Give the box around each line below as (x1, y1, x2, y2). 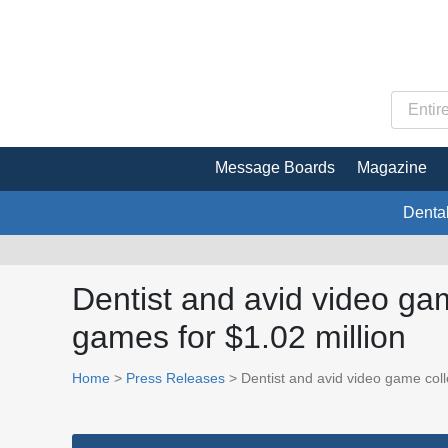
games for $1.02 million (72, 318, 406, 355)
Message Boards (215, 158, 335, 176)
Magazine (357, 158, 427, 176)
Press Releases (126, 369, 225, 386)
